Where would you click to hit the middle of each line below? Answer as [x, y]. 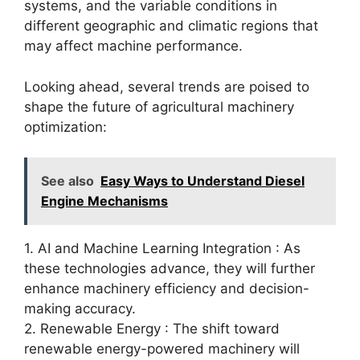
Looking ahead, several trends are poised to [167, 86]
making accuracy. [80, 309]
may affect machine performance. [133, 46]
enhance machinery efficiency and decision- [167, 288]
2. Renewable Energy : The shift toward [152, 329]
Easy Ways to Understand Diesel [202, 181]
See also [67, 181]
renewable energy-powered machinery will [162, 349]
